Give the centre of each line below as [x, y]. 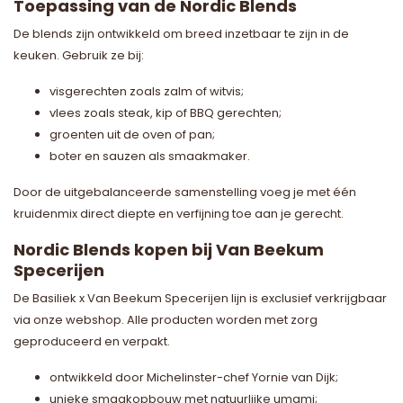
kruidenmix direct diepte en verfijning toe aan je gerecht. [179, 213]
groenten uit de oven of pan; [132, 134]
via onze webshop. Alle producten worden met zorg [166, 319]
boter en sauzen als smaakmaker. [150, 156]
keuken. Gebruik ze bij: [79, 55]
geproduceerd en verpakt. [92, 341]
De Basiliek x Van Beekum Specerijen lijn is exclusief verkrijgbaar [200, 298]
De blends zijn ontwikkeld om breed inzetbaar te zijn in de [181, 33]
